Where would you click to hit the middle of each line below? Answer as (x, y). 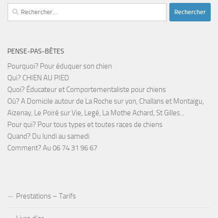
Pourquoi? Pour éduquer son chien (60, 66)
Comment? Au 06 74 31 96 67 (52, 148)
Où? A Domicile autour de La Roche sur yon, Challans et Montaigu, (106, 101)
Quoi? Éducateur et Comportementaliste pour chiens (87, 89)
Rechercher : (26, 8)
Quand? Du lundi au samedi (48, 136)
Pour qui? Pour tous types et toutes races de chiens (85, 124)
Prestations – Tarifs (46, 196)
